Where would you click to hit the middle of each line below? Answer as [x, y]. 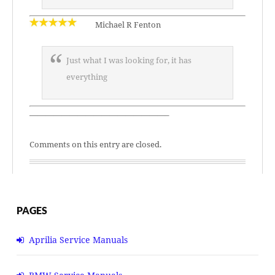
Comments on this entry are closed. [95, 144]
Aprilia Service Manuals [78, 240]
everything [87, 77]
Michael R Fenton [127, 25]
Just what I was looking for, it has [129, 60]
